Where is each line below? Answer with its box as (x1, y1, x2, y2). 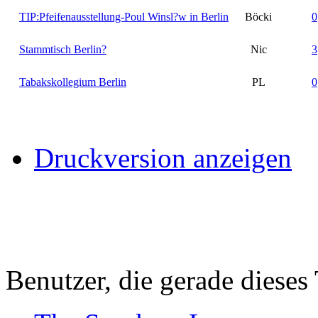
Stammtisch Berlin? (19, 43, 106, 55)
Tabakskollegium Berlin (19, 75, 126, 88)
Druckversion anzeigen (34, 142, 292, 173)
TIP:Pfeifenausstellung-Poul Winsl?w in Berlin (19, 10, 229, 23)
